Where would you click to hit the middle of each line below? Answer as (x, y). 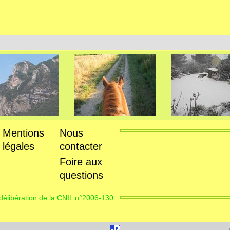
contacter (81, 147)
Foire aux (81, 162)
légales (19, 147)
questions (81, 175)
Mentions (24, 133)
